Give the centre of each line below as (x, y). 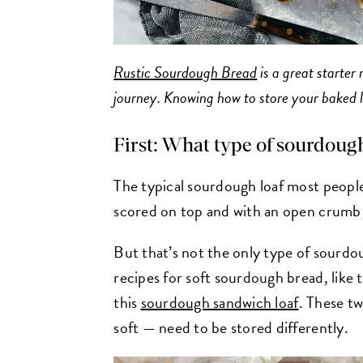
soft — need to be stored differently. (231, 328)
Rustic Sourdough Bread (186, 72)
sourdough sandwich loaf (220, 303)
